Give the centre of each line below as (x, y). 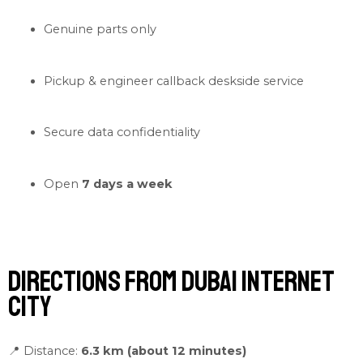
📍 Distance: (45, 350)
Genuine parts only (100, 29)
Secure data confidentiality (122, 132)
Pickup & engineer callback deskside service (173, 81)
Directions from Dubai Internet (171, 282)
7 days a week (127, 184)
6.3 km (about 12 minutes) (164, 350)
